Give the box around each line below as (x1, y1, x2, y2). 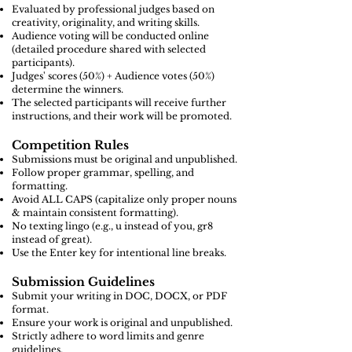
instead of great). (12, 233, 92, 245)
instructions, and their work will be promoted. (12, 110, 232, 122)
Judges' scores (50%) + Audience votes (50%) (12, 70, 214, 82)
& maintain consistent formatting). (12, 207, 178, 218)
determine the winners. (12, 83, 123, 95)
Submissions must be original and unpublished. (12, 153, 237, 165)
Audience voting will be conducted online (12, 30, 209, 42)
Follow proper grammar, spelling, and (12, 167, 194, 178)
